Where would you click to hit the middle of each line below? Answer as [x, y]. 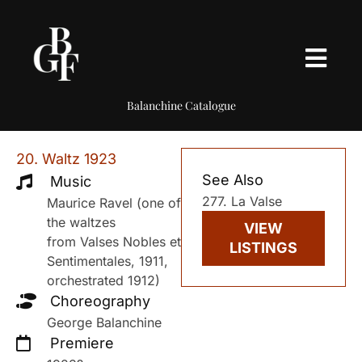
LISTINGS [263, 247]
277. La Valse [242, 201]
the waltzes [81, 222]
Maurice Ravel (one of [114, 202]
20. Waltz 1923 [66, 158]
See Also [233, 179]
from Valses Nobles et [114, 241]
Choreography [100, 301]
